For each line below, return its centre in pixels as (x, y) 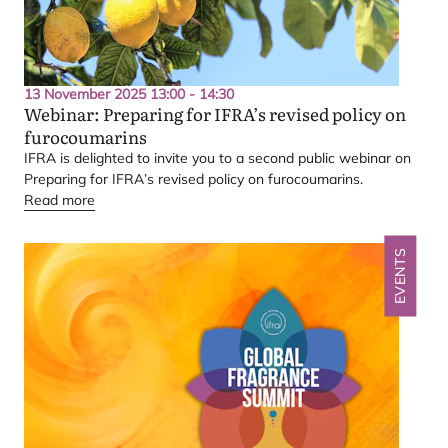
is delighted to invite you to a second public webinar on (233, 158)
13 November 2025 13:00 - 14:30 (129, 94)
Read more (59, 200)
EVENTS (400, 276)
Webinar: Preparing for (119, 113)
